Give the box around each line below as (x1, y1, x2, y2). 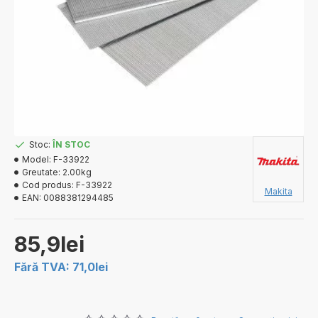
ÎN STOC (53, 139, 90, 150)
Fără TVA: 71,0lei (14, 260, 108, 274)
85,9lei (14, 231, 84, 257)
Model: (22, 154, 51, 165)
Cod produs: (22, 180, 74, 190)
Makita (264, 186, 292, 197)
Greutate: (22, 167, 60, 177)
